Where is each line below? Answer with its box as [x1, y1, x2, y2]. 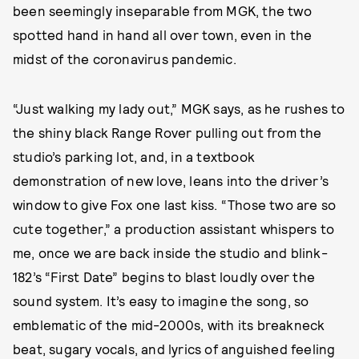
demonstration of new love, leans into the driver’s [13, 172, 329, 188]
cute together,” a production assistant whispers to [13, 220, 335, 236]
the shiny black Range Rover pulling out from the [13, 124, 322, 140]
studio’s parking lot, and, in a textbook [13, 148, 255, 164]
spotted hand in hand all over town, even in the [13, 26, 313, 42]
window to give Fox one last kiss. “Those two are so [13, 196, 337, 212]
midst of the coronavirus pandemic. [13, 50, 236, 67]
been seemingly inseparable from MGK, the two [13, 2, 312, 18]
